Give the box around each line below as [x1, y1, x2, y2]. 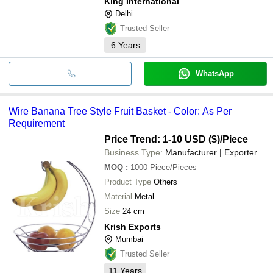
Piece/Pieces [150, 162, 197, 172]
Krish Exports [104, 221, 161, 232]
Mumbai [115, 234, 143, 244]
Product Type [104, 177, 151, 186]
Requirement [9, 118, 65, 129]
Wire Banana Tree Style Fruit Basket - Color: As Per [9, 105, 232, 116]
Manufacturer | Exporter [165, 147, 257, 157]
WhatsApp [195, 68, 234, 78]
